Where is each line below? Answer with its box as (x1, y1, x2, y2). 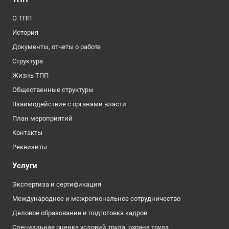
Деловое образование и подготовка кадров (12, 209, 147, 217)
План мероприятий (12, 114, 73, 123)
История (12, 29, 38, 37)
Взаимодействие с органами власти (12, 100, 126, 108)
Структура (12, 57, 43, 65)
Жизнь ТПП (12, 72, 49, 80)
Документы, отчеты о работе (12, 43, 101, 51)
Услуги (12, 161, 37, 171)
